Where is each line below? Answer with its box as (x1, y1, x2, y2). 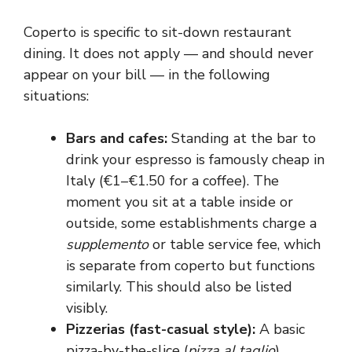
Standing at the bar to (167, 129, 316, 148)
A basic (255, 320, 305, 339)
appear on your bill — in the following (24, 65, 270, 84)
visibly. (66, 299, 108, 317)
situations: (24, 86, 89, 105)
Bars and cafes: (66, 129, 167, 148)
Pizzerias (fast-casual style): (66, 320, 255, 339)
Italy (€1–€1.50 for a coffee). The (66, 171, 279, 190)
